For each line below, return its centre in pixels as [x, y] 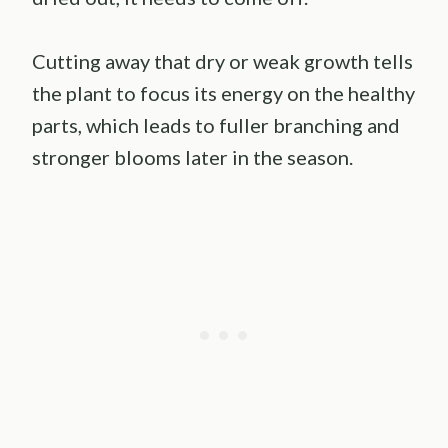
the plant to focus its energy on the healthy [223, 92]
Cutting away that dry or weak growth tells [222, 60]
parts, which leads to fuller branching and [216, 124]
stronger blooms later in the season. [192, 156]
